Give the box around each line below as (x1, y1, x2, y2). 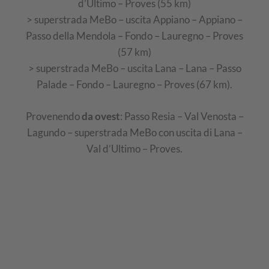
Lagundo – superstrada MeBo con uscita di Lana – (26, 125, 243, 139)
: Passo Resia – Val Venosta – (119, 109, 244, 122)
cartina (20, 186, 77, 207)
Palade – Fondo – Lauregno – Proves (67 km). (37, 78, 232, 91)
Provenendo (25, 109, 82, 122)
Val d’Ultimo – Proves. (86, 142, 183, 155)
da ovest (81, 109, 120, 122)
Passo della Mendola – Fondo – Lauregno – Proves (26, 29, 243, 43)
